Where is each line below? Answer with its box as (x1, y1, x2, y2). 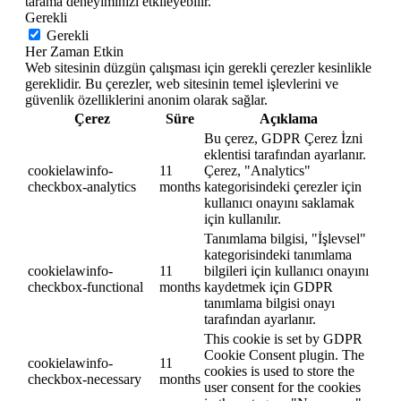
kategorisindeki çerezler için (204, 179, 362, 195)
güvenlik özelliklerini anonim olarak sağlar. (25, 92, 268, 108)
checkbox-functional (28, 279, 143, 295)
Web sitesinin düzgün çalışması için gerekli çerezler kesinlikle (25, 60, 371, 76)
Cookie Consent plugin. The (204, 347, 364, 363)
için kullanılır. (204, 211, 281, 227)
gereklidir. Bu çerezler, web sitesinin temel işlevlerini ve (25, 76, 338, 92)
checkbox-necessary (28, 371, 141, 388)
